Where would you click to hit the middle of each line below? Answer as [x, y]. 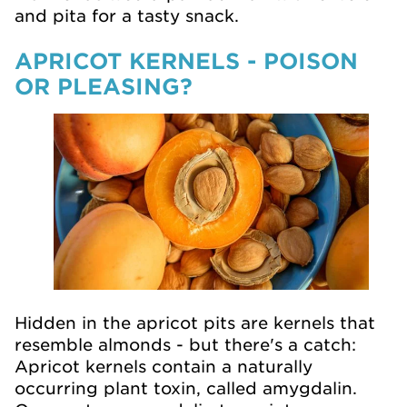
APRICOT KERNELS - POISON [186, 60]
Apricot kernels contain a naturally [164, 367]
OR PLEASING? [104, 86]
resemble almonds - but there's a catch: [185, 345]
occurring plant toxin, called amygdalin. [186, 388]
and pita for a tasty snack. [127, 15]
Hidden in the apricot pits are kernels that [195, 323]
